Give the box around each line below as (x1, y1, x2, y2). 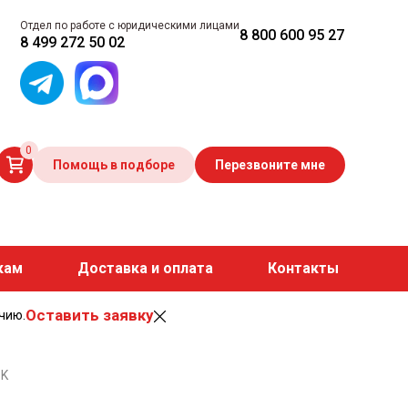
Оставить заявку (25, 306, 153, 324)
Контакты (267, 260, 339, 277)
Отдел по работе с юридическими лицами (20, 19, 240, 32)
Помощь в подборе (52, 157, 175, 172)
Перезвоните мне (214, 157, 325, 172)
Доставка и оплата (76, 260, 213, 277)
